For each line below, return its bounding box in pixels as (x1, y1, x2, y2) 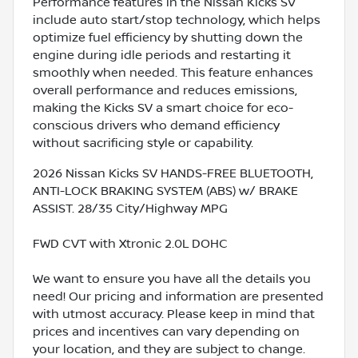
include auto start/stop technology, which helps (33, 12, 320, 27)
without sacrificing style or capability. (33, 135, 253, 150)
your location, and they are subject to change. (33, 341, 305, 356)
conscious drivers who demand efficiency (33, 117, 280, 133)
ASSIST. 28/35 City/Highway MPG (33, 201, 228, 216)
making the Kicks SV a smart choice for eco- (33, 100, 293, 115)
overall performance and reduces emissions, (33, 82, 297, 97)
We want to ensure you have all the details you (33, 271, 311, 286)
